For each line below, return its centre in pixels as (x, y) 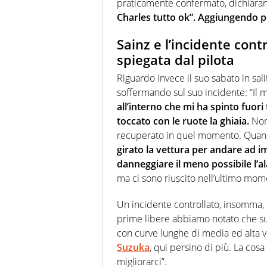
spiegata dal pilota (176, 60)
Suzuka (133, 247)
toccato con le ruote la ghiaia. (183, 121)
